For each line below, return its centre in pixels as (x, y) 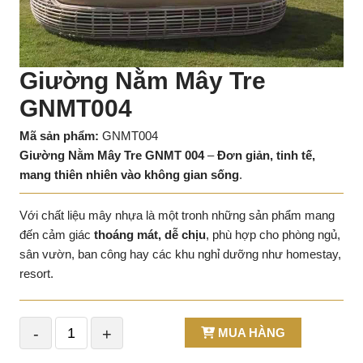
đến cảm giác (57, 235)
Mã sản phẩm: (59, 136)
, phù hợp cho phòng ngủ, (273, 235)
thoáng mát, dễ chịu (150, 235)
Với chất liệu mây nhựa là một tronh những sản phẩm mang (177, 215)
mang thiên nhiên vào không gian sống (129, 175)
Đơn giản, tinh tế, (266, 155)
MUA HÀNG (250, 333)
